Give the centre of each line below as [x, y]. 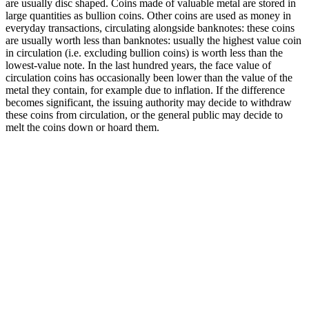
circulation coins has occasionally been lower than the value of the [149, 78]
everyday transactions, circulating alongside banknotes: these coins [150, 28]
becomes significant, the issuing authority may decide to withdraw [149, 103]
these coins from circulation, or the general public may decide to [144, 115]
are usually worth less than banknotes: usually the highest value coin [153, 41]
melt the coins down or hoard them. [82, 128]
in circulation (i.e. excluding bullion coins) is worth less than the [144, 53]
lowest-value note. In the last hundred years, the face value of [138, 66]
